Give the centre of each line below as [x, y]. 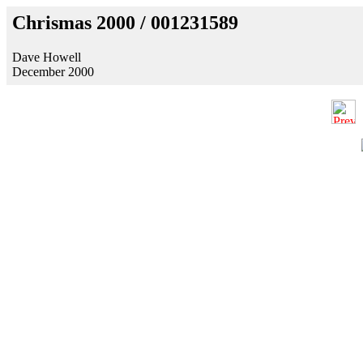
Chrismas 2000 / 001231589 [125, 23]
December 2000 [53, 71]
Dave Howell [47, 57]
